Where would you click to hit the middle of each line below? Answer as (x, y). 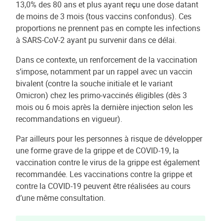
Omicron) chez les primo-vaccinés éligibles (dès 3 (101, 95)
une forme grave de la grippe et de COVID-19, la (97, 150)
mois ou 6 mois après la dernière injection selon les (104, 107)
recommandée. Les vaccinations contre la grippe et (104, 174)
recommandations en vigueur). (69, 119)
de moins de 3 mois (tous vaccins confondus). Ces (104, 16)
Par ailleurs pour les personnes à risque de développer (109, 139)
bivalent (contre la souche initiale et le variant (94, 83)
